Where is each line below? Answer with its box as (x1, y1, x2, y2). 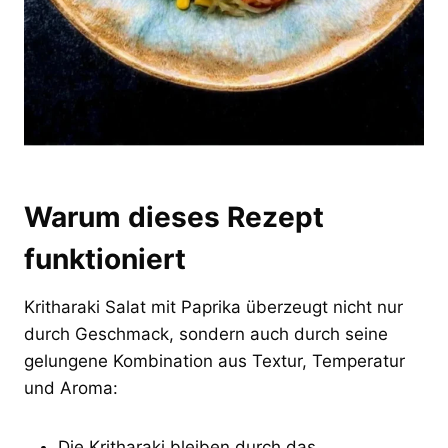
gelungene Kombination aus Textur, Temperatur (24, 351, 405, 372)
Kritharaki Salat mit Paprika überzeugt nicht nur (24, 297, 403, 318)
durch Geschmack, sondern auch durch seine (24, 324, 388, 345)
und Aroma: (24, 378, 118, 399)
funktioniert (24, 242, 186, 277)
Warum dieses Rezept (24, 200, 324, 235)
